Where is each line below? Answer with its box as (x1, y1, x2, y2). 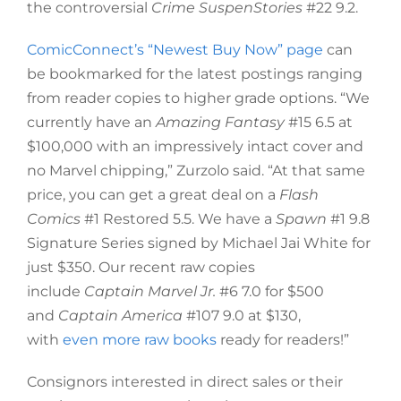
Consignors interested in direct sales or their (26, 373, 343, 390)
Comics (26, 210, 84, 227)
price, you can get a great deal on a (26, 186, 279, 203)
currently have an (26, 114, 156, 131)
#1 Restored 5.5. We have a (83, 210, 276, 227)
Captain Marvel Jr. (83, 283, 219, 300)
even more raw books (62, 331, 217, 348)
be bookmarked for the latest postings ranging (26, 65, 363, 82)
